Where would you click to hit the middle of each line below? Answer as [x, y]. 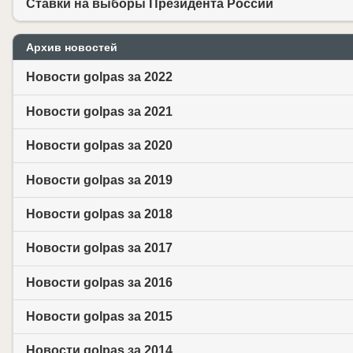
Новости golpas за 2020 [99, 146]
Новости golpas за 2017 [99, 248]
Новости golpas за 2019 [99, 180]
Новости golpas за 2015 [99, 317]
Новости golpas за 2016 [99, 282]
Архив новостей [72, 48]
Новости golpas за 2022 [99, 77]
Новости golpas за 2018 [99, 214]
